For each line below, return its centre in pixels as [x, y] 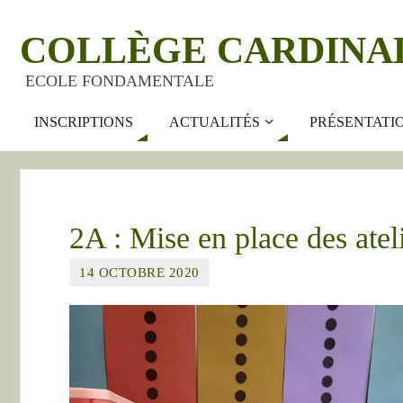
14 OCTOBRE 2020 [139, 272]
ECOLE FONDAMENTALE [120, 81]
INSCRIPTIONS [84, 122]
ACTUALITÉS [215, 122]
